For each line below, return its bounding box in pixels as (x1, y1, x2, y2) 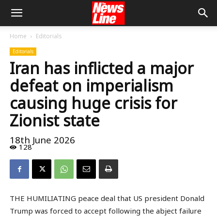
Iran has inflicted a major (10, 58, 194, 78)
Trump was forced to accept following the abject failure (10, 206, 201, 216)
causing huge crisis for (10, 93, 177, 113)
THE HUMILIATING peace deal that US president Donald (10, 193, 204, 203)
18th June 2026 (10, 134, 75, 146)
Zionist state (10, 110, 100, 131)
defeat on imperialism (10, 75, 173, 96)
